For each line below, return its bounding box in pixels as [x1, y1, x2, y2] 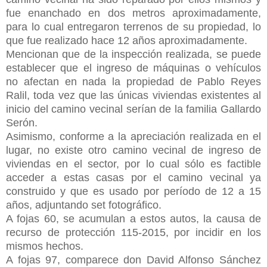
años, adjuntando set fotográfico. [6, 198, 162, 211]
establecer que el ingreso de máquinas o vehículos [6, 61, 261, 74]
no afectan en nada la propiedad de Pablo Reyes [6, 75, 261, 88]
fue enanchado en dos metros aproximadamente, [6, 7, 261, 19]
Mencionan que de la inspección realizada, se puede [6, 48, 261, 60]
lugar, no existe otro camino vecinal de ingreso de [6, 144, 261, 156]
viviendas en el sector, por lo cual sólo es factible [6, 157, 261, 170]
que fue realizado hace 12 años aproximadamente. [6, 34, 247, 46]
